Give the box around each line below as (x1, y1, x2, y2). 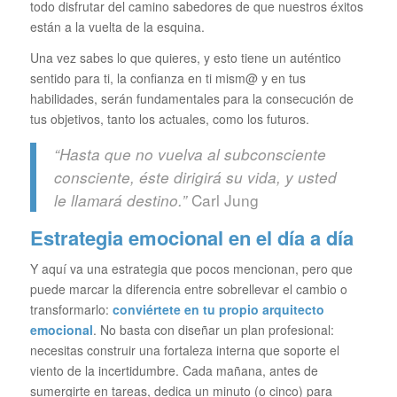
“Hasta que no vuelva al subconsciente (53, 143, 326, 165)
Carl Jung (191, 188, 259, 211)
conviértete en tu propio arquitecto (112, 300, 324, 319)
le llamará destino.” (53, 189, 191, 211)
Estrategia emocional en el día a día (29, 223, 354, 253)
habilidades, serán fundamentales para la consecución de (29, 90, 354, 108)
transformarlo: (29, 300, 113, 319)
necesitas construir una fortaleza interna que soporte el (29, 341, 339, 360)
